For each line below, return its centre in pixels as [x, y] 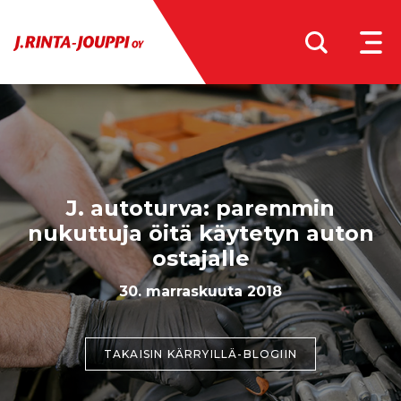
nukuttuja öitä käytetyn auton [200, 233]
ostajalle [200, 258]
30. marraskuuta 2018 [200, 291]
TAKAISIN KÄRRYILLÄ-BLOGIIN [200, 354]
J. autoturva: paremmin [200, 208]
